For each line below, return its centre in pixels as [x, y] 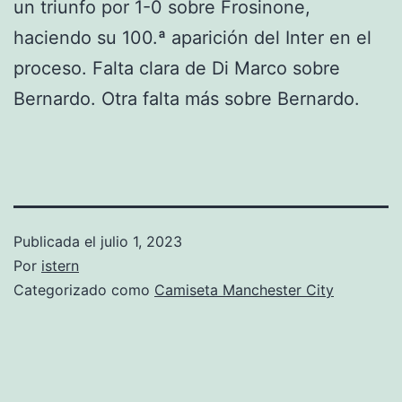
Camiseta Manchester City [244, 289]
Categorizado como [84, 289]
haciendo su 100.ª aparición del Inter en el [192, 37]
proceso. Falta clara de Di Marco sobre [177, 68]
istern [60, 265]
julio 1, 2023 [141, 241]
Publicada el [57, 241]
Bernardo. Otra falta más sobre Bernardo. [187, 98]
